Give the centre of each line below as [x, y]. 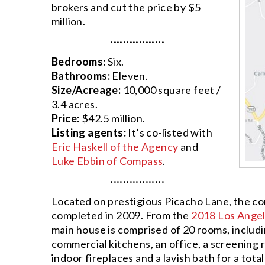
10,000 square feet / [171, 90]
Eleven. [129, 75]
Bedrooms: [79, 61]
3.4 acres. [75, 104]
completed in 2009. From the [122, 215]
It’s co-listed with [169, 132]
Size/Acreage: [86, 90]
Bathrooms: [81, 75]
